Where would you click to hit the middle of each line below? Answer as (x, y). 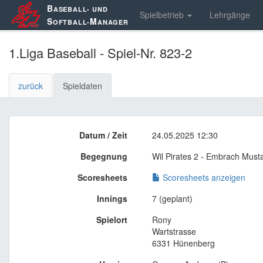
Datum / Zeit (103, 135)
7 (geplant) (172, 198)
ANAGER (113, 22)
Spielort (112, 220)
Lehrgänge (230, 15)
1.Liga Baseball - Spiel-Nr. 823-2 (100, 53)
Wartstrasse (174, 231)
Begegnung (104, 156)
